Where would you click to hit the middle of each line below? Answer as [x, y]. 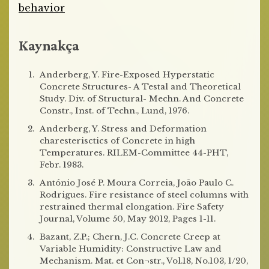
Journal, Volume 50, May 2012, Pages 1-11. [128, 219]
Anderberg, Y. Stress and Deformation [123, 129]
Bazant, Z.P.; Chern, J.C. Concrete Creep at [130, 237]
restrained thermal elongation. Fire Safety [132, 207]
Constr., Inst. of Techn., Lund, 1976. [114, 111]
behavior [42, 8]
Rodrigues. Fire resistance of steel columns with [144, 195]
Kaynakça [49, 45]
